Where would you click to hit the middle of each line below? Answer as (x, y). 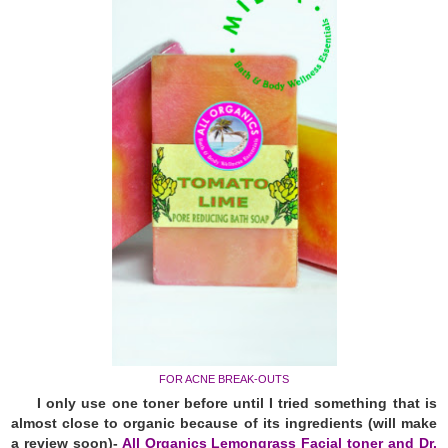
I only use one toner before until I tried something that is (237, 402)
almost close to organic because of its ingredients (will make (224, 422)
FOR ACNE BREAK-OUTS (224, 378)
